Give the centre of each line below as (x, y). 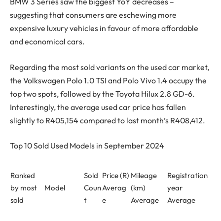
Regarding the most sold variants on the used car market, (110, 67)
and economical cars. (47, 42)
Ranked (23, 176)
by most (24, 188)
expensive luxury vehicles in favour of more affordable (104, 28)
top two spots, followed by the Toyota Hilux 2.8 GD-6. (102, 93)
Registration (187, 176)
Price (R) (116, 176)
